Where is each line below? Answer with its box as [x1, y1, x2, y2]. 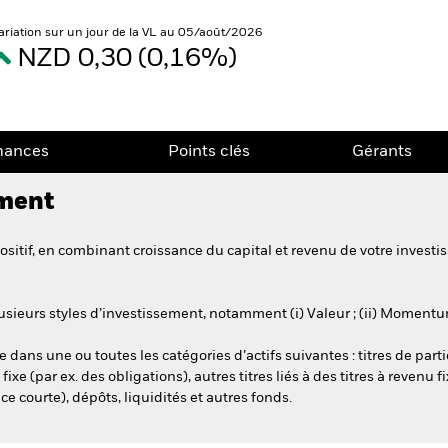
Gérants [352, 144, 412, 160]
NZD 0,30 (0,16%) [17, 46, 243, 72]
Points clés [168, 144, 250, 160]
